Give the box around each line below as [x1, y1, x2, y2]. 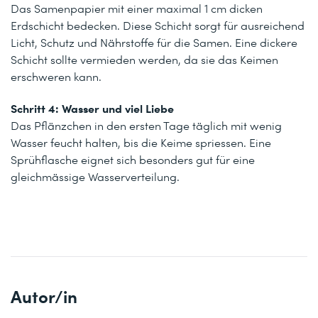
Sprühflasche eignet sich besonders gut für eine [11, 152, 255, 168]
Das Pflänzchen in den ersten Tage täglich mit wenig [11, 118, 282, 133]
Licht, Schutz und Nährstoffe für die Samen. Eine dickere [11, 35, 297, 50]
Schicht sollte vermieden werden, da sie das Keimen [11, 52, 278, 67]
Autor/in [11, 284, 77, 308]
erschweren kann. [11, 69, 102, 84]
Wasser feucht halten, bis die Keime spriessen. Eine [11, 135, 271, 150]
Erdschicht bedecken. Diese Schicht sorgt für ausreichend [11, 18, 305, 33]
